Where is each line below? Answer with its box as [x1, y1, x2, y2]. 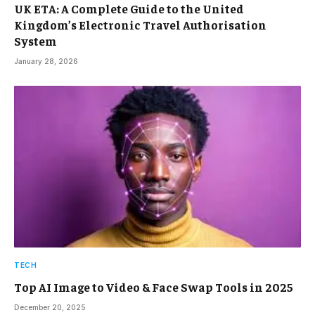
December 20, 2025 [14, 302, 86, 311]
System [14, 33, 57, 49]
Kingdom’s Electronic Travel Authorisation [14, 17, 266, 33]
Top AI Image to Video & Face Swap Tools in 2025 [14, 278, 293, 295]
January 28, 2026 [14, 57, 78, 66]
